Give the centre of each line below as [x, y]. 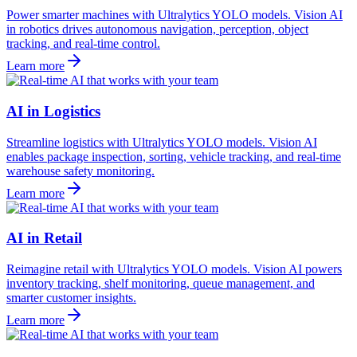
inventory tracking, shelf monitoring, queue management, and [161, 283]
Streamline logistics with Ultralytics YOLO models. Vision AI [162, 142]
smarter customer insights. [71, 298]
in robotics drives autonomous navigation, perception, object [157, 29]
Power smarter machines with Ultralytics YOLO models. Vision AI [175, 15]
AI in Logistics [53, 111]
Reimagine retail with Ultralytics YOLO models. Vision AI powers [174, 269]
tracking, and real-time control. [83, 44]
